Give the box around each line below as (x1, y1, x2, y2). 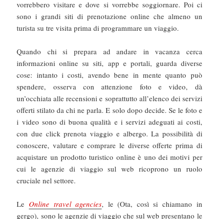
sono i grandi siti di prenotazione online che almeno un (17, 11, 202, 22)
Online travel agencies (29, 199, 102, 209)
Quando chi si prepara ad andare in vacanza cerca (17, 46, 202, 57)
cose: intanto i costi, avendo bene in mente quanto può (17, 70, 202, 80)
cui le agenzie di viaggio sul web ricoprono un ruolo (17, 164, 202, 174)
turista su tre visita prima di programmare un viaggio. (17, 23, 179, 33)
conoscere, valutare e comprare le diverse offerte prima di (17, 140, 202, 151)
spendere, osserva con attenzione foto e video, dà (17, 82, 202, 92)
